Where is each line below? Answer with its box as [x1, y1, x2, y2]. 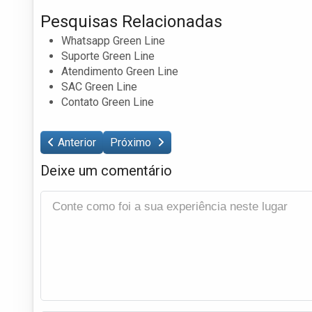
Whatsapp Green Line [61, 33, 165, 47]
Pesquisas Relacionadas [40, 11, 222, 31]
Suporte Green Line [61, 49, 155, 63]
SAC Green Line [61, 79, 137, 93]
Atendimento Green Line [61, 64, 178, 78]
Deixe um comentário [40, 162, 172, 179]
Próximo [110, 135, 154, 149]
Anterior [58, 135, 96, 149]
